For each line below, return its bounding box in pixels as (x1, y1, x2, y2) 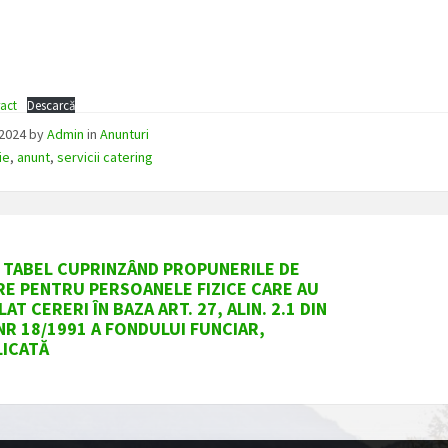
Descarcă (27, 97, 76, 114)
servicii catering (57, 148, 154, 167)
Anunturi (100, 125, 150, 144)
